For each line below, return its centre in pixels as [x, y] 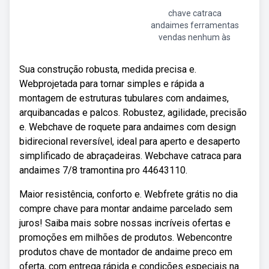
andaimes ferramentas [195, 25]
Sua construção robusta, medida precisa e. [108, 69]
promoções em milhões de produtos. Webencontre [126, 237]
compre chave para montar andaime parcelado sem [126, 209]
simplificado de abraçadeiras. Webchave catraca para [130, 156]
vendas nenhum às [195, 37]
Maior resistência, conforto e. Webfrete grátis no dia [128, 194]
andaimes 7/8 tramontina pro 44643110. [103, 170]
